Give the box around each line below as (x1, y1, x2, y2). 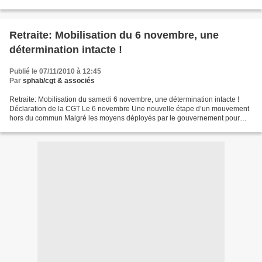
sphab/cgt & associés (23, 77, 95, 85)
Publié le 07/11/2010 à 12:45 (9, 67, 101, 75)
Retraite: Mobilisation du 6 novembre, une (9, 29, 219, 41)
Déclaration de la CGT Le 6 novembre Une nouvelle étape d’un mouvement (9, 105, 249, 113)
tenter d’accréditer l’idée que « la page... (9, 123, 137, 132)
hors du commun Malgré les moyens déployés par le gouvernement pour (9, 114, 240, 122)
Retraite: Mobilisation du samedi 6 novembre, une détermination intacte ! (9, 95, 239, 104)
